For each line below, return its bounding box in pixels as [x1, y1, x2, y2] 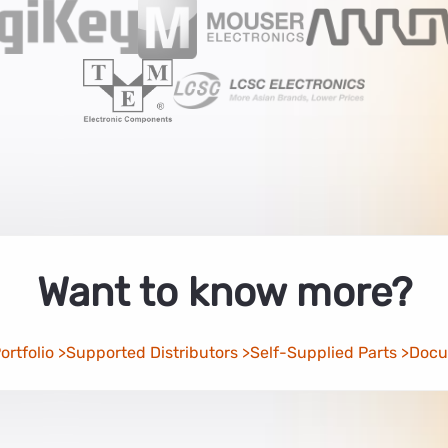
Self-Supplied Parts [249, 342, 397, 362]
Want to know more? [36, 268, 412, 316]
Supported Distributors [65, 342, 238, 362]
